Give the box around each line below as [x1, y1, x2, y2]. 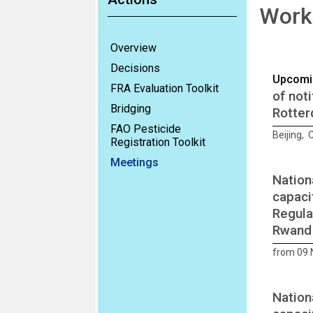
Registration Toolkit [110, 136, 205, 149]
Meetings [110, 156, 159, 169]
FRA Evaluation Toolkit [110, 82, 219, 95]
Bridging [110, 102, 151, 115]
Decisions [110, 61, 160, 75]
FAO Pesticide [110, 122, 181, 136]
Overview [110, 41, 156, 54]
